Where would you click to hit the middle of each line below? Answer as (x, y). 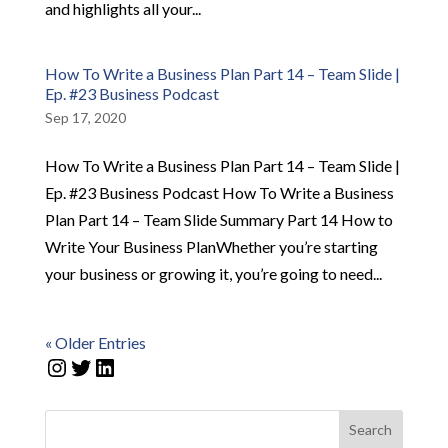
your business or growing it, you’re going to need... (213, 273)
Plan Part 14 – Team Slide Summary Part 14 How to (218, 219)
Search (371, 430)
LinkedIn (139, 366)
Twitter (108, 366)
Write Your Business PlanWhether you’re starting (211, 246)
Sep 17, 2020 (85, 117)
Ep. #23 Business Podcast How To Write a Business (219, 192)
